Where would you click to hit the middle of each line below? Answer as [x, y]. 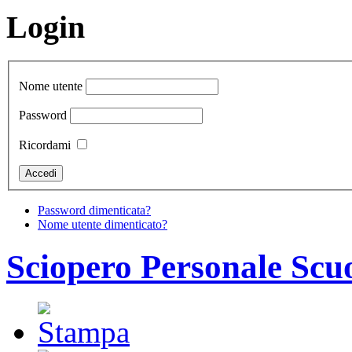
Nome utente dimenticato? [103, 225]
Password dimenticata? [94, 211]
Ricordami [45, 145]
